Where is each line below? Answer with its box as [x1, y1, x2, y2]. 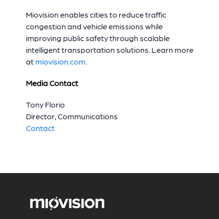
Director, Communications [25, 111, 118, 121]
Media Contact [25, 78, 78, 88]
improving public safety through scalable [25, 33, 170, 43]
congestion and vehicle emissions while [25, 22, 163, 31]
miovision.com [35, 57, 86, 66]
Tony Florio [25, 100, 65, 109]
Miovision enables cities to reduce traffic [25, 10, 166, 19]
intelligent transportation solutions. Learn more [25, 45, 194, 54]
